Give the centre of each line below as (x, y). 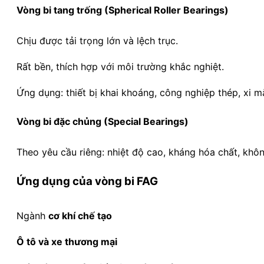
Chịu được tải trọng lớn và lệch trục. (97, 41)
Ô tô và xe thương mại (67, 242)
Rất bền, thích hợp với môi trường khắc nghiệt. (120, 67)
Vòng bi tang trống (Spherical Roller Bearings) (123, 10)
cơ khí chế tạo (80, 216)
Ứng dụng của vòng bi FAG (87, 181)
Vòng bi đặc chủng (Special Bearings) (103, 122)
